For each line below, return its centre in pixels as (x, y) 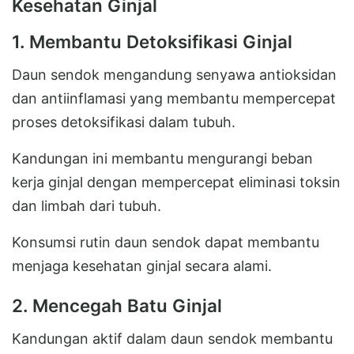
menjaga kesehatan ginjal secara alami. (142, 265)
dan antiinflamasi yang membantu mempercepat (174, 98)
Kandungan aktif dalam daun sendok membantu (172, 338)
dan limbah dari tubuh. (87, 205)
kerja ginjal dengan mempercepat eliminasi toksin (176, 182)
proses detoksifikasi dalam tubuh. (124, 122)
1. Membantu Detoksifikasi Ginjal (152, 41)
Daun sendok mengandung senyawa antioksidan (174, 74)
